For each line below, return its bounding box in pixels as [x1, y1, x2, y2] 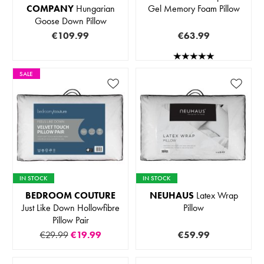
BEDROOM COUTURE [25, 189, 115, 202]
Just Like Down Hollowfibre [21, 202, 120, 214]
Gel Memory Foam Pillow [147, 2, 240, 15]
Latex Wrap [193, 189, 238, 202]
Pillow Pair [52, 214, 89, 227]
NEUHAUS [149, 189, 194, 202]
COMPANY [26, 2, 74, 15]
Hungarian [73, 2, 115, 15]
